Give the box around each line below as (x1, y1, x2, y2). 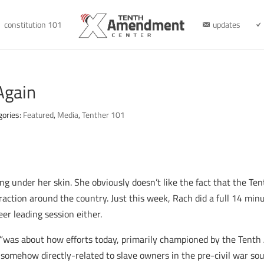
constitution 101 (4, 18, 62, 31)
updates (212, 18, 240, 31)
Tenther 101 (82, 108, 126, 121)
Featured (23, 108, 54, 121)
